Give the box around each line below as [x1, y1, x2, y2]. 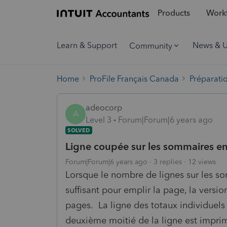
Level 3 [86, 115, 111, 125]
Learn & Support [57, 41, 117, 50]
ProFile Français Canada [90, 73, 179, 84]
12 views [188, 157, 216, 166]
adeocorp [86, 102, 122, 112]
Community [129, 41, 172, 51]
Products [157, 8, 190, 18]
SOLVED [67, 126, 90, 134]
